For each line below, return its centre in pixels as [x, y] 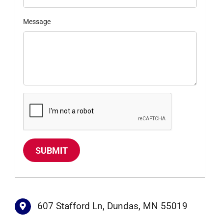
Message [37, 22]
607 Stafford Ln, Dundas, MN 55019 [113, 206]
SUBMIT [52, 150]
